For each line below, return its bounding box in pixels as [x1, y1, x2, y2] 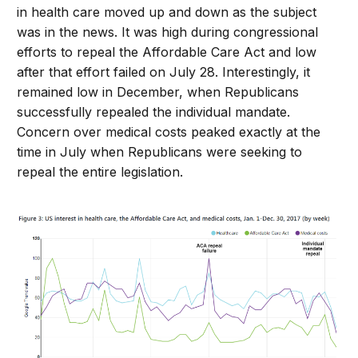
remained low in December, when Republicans [17, 84, 300, 101]
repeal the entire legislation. [17, 164, 184, 181]
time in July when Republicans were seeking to [17, 144, 303, 161]
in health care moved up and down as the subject [17, 4, 317, 21]
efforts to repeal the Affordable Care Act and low [17, 44, 317, 61]
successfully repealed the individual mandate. [17, 104, 291, 121]
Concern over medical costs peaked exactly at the [17, 124, 321, 141]
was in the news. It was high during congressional [17, 24, 319, 41]
